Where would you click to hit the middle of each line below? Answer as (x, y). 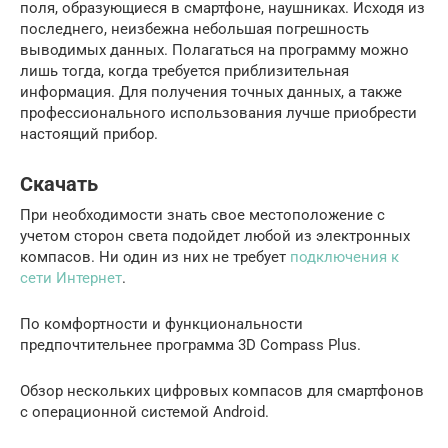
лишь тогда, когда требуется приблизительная (184, 71)
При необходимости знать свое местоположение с (202, 215)
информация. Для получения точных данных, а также (211, 92)
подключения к (344, 257)
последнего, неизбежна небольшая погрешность (194, 29)
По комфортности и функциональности (161, 324)
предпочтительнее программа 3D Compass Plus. (190, 345)
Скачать (59, 185)
